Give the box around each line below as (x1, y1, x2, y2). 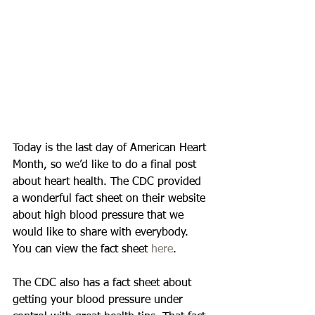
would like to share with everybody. (13, 227, 192, 239)
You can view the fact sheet (13, 244, 151, 256)
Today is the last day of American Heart (13, 143, 210, 155)
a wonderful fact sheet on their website (13, 193, 209, 205)
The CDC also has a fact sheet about (13, 278, 195, 290)
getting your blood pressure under (13, 295, 186, 307)
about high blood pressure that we (13, 210, 187, 222)
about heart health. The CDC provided (13, 176, 205, 188)
